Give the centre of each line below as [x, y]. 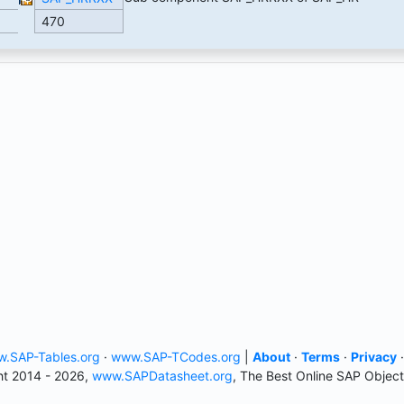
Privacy [374, 357]
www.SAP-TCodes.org [176, 357]
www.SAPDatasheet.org [162, 376]
